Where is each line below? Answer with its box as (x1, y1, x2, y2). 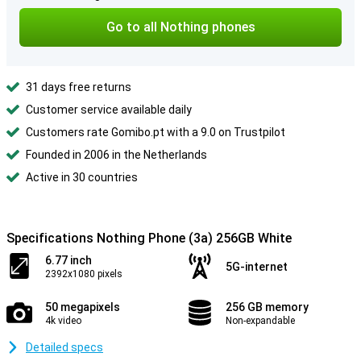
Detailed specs (26, 341, 103, 354)
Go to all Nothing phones (106, 19, 255, 35)
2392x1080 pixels (45, 268, 122, 280)
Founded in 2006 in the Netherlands (26, 148, 207, 161)
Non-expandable (226, 315, 295, 326)
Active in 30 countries (26, 171, 138, 184)
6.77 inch (45, 254, 92, 267)
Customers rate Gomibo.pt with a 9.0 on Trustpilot (26, 126, 285, 139)
